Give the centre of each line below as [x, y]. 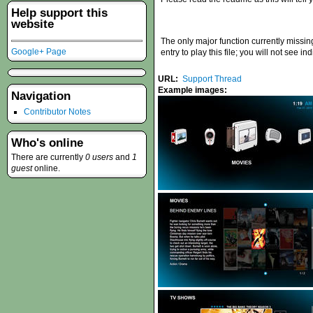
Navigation [41, 96]
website [32, 24]
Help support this [59, 13]
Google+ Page [39, 51]
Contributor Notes [57, 112]
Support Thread [212, 79]
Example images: [194, 90]
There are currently [48, 158]
